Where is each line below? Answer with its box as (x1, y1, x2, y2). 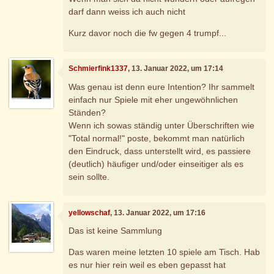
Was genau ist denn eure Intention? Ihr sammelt (68, 81, 255, 92)
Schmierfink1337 (68, 64, 128, 73)
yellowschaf (68, 208, 111, 217)
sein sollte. (68, 171, 110, 182)
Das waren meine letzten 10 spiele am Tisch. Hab (68, 247, 261, 257)
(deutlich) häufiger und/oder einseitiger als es (68, 158, 244, 169)
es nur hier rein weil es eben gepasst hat (68, 260, 226, 270)
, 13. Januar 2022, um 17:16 (110, 208, 206, 217)
